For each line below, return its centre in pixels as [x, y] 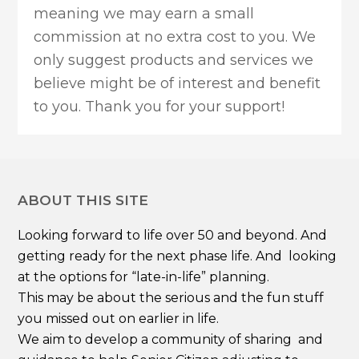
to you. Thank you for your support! [159, 106]
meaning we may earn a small [144, 13]
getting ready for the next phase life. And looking [177, 256]
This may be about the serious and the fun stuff [171, 298]
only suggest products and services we [174, 60]
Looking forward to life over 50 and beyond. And [173, 235]
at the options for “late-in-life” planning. [144, 277]
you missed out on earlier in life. [119, 319]
